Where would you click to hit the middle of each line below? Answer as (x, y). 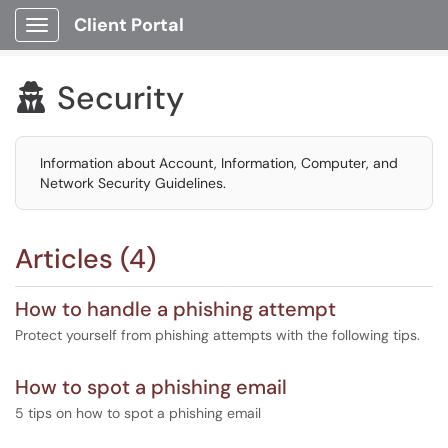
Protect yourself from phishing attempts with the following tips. (217, 335)
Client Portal (129, 25)
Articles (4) (85, 258)
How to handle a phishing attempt (175, 309)
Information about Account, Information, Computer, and (219, 163)
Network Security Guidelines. (133, 183)
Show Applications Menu (115, 41)
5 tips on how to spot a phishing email (138, 413)
